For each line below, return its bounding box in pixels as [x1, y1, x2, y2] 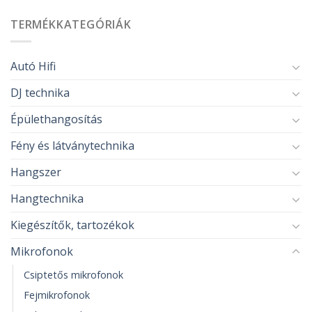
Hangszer [10, 164, 61, 180]
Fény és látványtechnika [10, 138, 134, 154]
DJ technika [10, 85, 70, 101]
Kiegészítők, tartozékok [10, 217, 134, 233]
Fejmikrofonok [24, 288, 90, 302]
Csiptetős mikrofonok [24, 268, 123, 282]
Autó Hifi [10, 58, 56, 75]
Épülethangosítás [10, 111, 102, 127]
